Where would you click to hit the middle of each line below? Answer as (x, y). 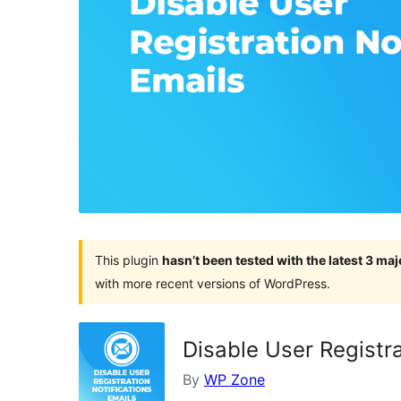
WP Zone (235, 379)
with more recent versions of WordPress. (213, 283)
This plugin (128, 260)
